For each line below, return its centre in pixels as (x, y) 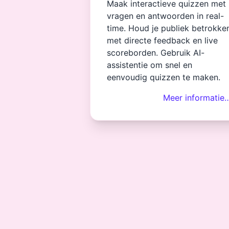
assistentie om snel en (150, 65)
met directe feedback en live (162, 40)
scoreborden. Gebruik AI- (156, 53)
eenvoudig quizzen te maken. (164, 77)
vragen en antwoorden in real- (165, 16)
